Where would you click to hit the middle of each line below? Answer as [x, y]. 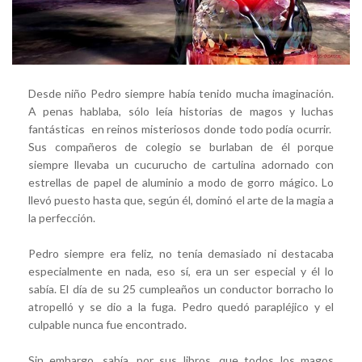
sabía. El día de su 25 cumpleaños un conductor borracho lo [181, 288]
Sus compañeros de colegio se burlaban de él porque [181, 146]
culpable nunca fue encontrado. [107, 324]
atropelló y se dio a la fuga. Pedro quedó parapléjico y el [181, 306]
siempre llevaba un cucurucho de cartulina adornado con [181, 164]
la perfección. [62, 217]
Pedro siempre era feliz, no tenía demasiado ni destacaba [181, 253]
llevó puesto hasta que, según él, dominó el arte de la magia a [181, 200]
